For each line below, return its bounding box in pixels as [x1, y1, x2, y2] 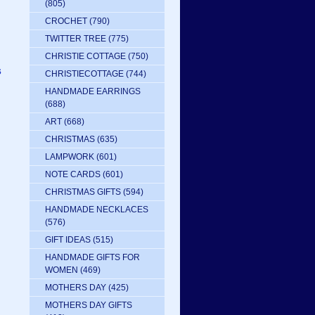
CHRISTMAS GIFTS [45, 187, 121, 197]
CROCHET [45, 16, 87, 26]
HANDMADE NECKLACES [45, 205, 148, 214]
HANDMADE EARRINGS [45, 86, 141, 96]
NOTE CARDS [45, 169, 101, 179]
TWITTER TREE [45, 34, 106, 44]
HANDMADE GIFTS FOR [45, 252, 140, 262]
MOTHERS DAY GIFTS [45, 300, 132, 310]
